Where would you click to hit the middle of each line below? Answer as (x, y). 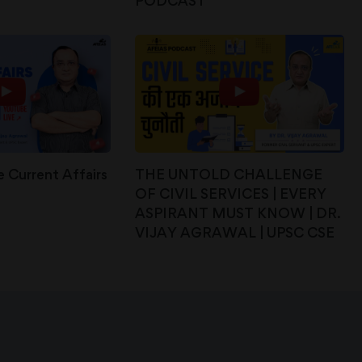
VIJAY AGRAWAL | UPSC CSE (234, 232)
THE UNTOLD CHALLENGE (228, 174)
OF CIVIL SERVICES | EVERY (230, 193)
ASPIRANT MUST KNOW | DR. (238, 213)
